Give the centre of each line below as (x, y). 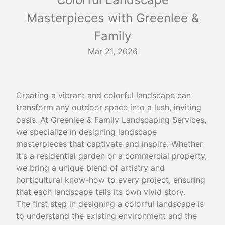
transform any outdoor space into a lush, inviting (109, 107)
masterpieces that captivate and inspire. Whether (109, 143)
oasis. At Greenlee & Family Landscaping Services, (111, 119)
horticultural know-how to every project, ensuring (111, 180)
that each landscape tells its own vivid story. (101, 192)
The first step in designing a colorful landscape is (110, 204)
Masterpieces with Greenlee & (113, 18)
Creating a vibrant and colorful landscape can (103, 95)
